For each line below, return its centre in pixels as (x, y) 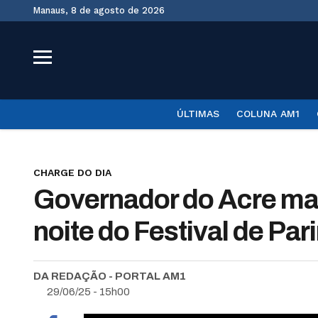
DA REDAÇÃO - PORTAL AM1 (110, 276)
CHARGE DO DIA (72, 172)
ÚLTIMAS (198, 114)
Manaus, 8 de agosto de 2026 (103, 10)
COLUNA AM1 (268, 114)
